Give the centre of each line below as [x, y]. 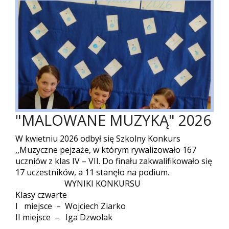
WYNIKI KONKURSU [78, 184]
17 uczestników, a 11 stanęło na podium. [92, 173]
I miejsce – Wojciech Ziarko [71, 206]
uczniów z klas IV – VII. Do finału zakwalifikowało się [114, 161]
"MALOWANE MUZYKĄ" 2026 [113, 120]
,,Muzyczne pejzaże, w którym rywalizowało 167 [106, 150]
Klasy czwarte [41, 195]
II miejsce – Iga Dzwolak [64, 217]
